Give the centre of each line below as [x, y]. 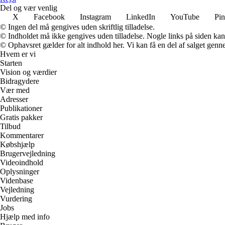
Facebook [49, 17]
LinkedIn [141, 17]
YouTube [185, 17]
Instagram [95, 17]
